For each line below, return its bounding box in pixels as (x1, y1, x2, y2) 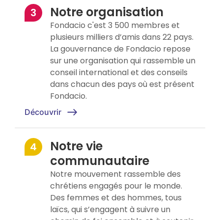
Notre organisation (50, 4, 164, 21)
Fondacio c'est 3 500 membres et (50, 20, 180, 31)
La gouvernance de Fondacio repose (50, 43, 191, 55)
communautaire (50, 153, 149, 169)
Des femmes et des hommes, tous (50, 192, 182, 204)
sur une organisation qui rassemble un (50, 55, 195, 67)
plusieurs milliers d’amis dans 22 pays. (50, 31, 193, 43)
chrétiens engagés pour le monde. (50, 180, 182, 192)
